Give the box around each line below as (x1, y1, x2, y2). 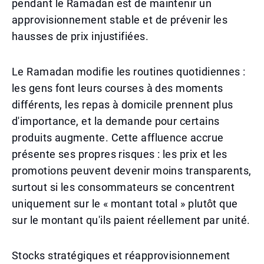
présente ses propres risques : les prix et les (12, 148, 227, 160)
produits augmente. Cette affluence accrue (12, 131, 224, 144)
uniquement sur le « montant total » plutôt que (12, 197, 238, 210)
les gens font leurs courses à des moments (12, 82, 223, 94)
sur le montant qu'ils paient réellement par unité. (12, 214, 250, 226)
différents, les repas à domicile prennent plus (12, 98, 233, 111)
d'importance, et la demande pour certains (12, 115, 220, 127)
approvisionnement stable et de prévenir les (12, 14, 228, 26)
